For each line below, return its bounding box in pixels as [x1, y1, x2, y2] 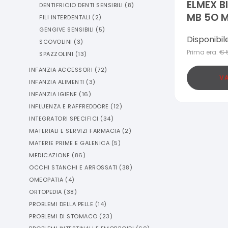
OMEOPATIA [29, 176, 64, 184]
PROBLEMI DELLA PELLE [29, 200, 93, 208]
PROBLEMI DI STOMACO [29, 212, 98, 220]
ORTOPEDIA [29, 188, 62, 196]
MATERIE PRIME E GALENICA [29, 139, 109, 147]
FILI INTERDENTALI [39, 13, 91, 21]
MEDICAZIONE [29, 151, 70, 159]
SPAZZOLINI [39, 50, 73, 58]
